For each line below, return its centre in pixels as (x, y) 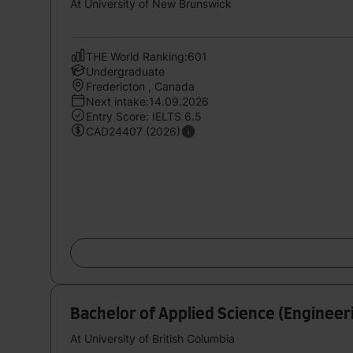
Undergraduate (125, 71)
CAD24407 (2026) (133, 131)
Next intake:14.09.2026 (147, 101)
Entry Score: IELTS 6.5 (144, 116)
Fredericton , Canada (140, 86)
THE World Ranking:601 (147, 56)
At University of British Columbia (152, 338)
